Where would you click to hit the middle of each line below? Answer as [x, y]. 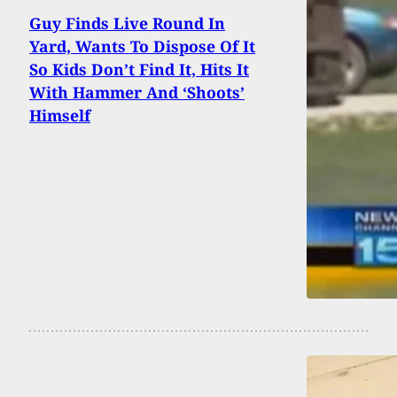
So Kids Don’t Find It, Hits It [139, 69]
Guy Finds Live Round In [127, 23]
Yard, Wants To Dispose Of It [142, 46]
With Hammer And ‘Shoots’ [137, 92]
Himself [60, 115]
